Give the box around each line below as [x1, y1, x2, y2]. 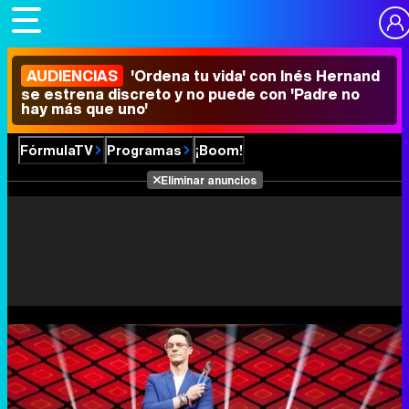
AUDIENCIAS [26, 65, 118, 87]
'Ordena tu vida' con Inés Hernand [127, 65, 380, 87]
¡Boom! [195, 140, 243, 160]
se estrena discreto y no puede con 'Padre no [21, 83, 360, 105]
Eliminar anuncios [160, 172, 257, 188]
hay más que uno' [21, 98, 148, 120]
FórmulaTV [20, 140, 93, 160]
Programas [107, 140, 182, 160]
